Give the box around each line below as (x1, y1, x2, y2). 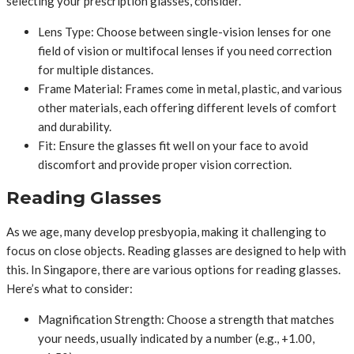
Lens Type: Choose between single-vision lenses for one (38, 24, 331, 39)
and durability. (38, 119, 111, 134)
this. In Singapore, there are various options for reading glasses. (6, 262, 341, 277)
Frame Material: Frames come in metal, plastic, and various (38, 81, 342, 96)
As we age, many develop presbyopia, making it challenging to (6, 224, 326, 239)
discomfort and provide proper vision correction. (38, 156, 292, 171)
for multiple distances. (38, 62, 153, 77)
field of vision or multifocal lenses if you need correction (38, 43, 332, 58)
